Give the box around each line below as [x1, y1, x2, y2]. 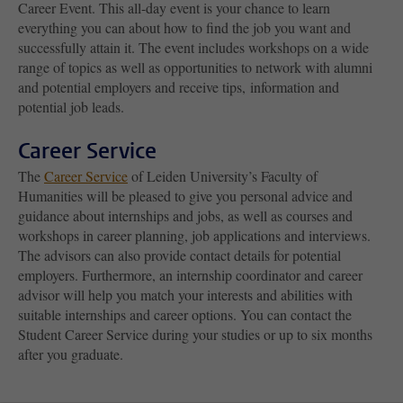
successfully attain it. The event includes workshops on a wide [18, 38, 369, 58]
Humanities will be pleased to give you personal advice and [18, 186, 353, 206]
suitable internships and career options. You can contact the [18, 305, 352, 325]
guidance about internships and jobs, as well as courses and [18, 206, 353, 226]
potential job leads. [18, 97, 129, 117]
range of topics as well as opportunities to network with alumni [18, 58, 372, 77]
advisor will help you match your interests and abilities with [18, 285, 353, 305]
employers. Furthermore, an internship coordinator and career [18, 265, 363, 285]
